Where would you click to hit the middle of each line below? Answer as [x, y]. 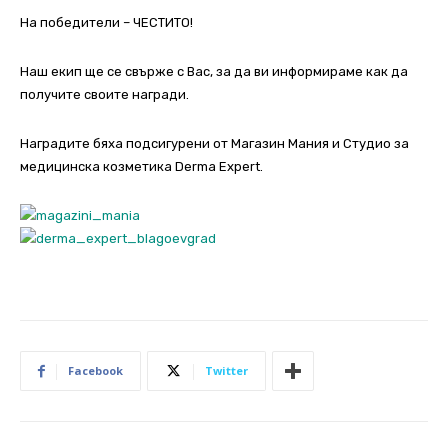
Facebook [95, 371]
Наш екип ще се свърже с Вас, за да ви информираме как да [214, 72]
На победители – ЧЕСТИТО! [106, 23]
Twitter [226, 371]
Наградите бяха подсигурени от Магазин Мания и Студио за [214, 144]
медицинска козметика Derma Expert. [141, 167]
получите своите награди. [104, 95]
